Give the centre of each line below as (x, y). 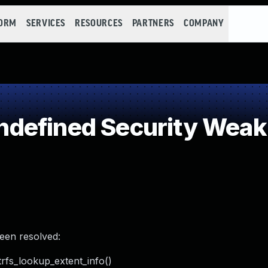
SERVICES (46, 24)
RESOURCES (99, 24)
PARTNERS (153, 24)
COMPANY (204, 24)
